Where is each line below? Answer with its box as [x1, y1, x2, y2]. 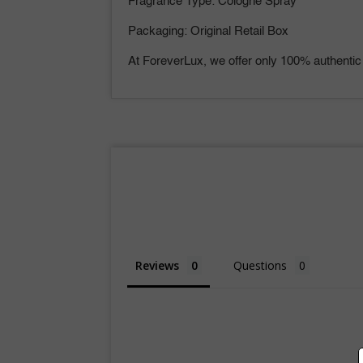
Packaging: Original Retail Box [128, 21, 288, 41]
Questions [233, 258, 287, 274]
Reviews [135, 258, 179, 274]
